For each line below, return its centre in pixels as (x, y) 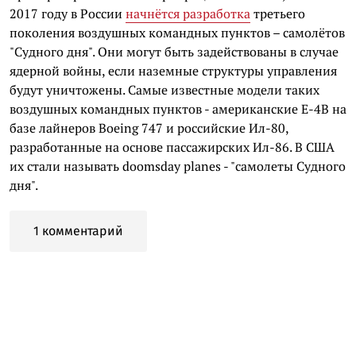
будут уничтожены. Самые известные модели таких (164, 90)
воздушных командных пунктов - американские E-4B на (178, 109)
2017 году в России (68, 14)
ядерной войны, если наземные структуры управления (173, 71)
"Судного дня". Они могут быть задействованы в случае (174, 52)
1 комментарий (78, 231)
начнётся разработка (188, 14)
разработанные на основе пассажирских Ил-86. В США (172, 147)
